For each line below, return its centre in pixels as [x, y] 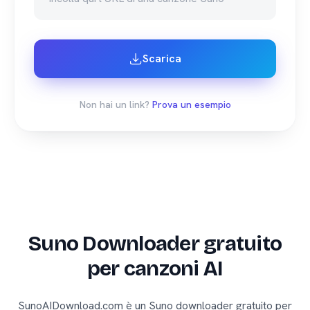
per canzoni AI [155, 268]
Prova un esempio [191, 104]
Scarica [162, 58]
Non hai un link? [114, 104]
